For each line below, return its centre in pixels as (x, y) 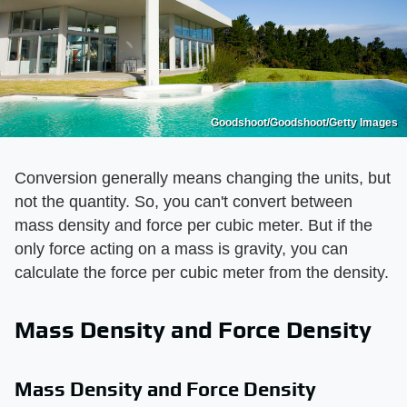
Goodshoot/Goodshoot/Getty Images (304, 122)
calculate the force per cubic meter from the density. (202, 272)
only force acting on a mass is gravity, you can (181, 248)
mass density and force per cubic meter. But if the (194, 225)
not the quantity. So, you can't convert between (184, 201)
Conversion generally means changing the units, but (203, 178)
